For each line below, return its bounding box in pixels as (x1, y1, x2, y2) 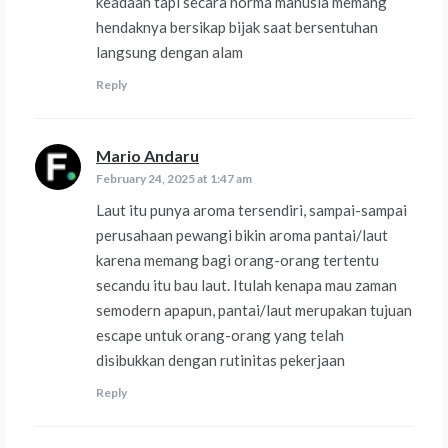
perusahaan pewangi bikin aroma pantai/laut (96, 226, 388, 245)
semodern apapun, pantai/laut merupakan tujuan (96, 301, 412, 320)
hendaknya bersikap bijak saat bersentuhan (96, 18, 378, 37)
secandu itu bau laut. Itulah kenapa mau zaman (96, 276, 397, 295)
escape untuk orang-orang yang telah (96, 326, 344, 345)
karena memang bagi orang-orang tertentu (96, 251, 379, 270)
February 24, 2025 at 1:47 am (96, 171, 252, 187)
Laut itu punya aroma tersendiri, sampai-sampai (96, 201, 407, 220)
